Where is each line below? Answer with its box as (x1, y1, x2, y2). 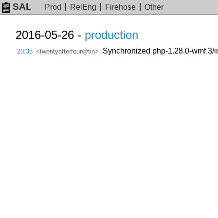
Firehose (105, 3, 136, 12)
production (85, 28, 138, 41)
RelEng (70, 3, 97, 12)
